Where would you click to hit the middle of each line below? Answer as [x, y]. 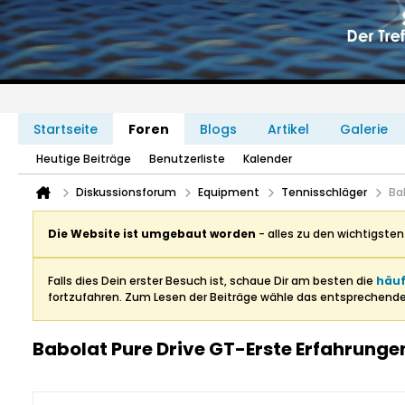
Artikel [288, 129]
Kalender [268, 159]
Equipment [229, 192]
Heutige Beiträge [84, 159]
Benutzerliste [187, 159]
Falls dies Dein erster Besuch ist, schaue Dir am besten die [212, 281]
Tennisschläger [324, 192]
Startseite [66, 129]
